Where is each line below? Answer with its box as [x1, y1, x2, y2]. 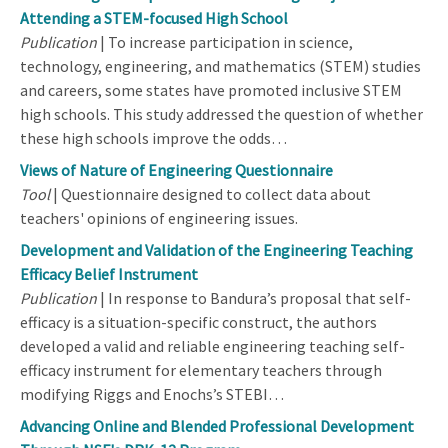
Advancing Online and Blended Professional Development [20, 415, 414, 436]
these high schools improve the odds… [20, 127, 287, 148]
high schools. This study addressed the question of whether [20, 103, 423, 124]
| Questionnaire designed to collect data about [50, 183, 371, 204]
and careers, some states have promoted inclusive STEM [20, 79, 402, 100]
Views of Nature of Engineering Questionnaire [20, 159, 333, 180]
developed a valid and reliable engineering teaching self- [20, 335, 405, 356]
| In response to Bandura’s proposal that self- [97, 287, 411, 308]
